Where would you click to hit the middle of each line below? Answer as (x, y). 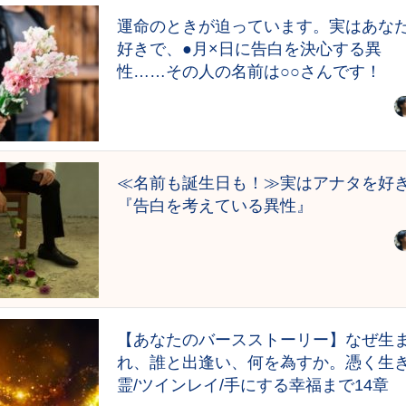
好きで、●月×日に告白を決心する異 (249, 48)
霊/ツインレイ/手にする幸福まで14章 (252, 384)
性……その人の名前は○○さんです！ (249, 71)
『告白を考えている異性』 (214, 205)
